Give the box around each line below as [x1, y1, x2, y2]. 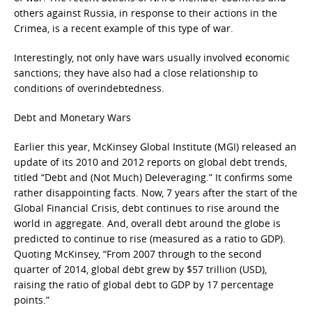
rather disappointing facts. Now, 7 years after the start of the [14, 186, 297, 199]
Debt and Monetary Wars [14, 111, 131, 124]
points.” [14, 293, 49, 306]
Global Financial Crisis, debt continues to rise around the [14, 201, 279, 214]
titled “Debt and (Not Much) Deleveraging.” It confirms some [14, 171, 292, 184]
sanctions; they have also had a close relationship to [14, 66, 258, 79]
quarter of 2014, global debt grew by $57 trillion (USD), [14, 263, 267, 276]
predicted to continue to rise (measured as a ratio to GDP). [14, 232, 286, 245]
